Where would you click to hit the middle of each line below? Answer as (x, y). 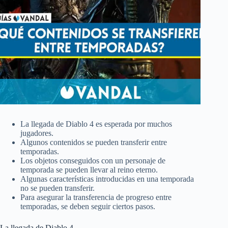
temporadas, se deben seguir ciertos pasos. (88, 207)
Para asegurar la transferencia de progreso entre (96, 197)
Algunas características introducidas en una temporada (107, 179)
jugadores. (37, 133)
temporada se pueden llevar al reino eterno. (89, 170)
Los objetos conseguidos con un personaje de (93, 161)
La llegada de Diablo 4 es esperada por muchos (96, 124)
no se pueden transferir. (58, 188)
